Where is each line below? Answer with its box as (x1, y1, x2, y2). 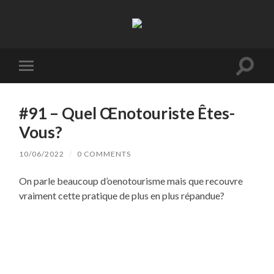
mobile (29, 80, 59, 91)
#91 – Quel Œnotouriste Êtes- (19, 103, 235, 123)
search (245, 74, 273, 86)
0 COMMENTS (77, 149, 131, 158)
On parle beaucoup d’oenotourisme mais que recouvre (19, 174, 243, 187)
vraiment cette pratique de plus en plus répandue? (19, 189, 225, 201)
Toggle (29, 70, 59, 81)
